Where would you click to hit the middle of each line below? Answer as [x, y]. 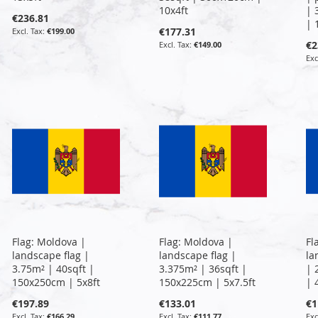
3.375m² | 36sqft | [203, 268]
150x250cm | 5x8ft [56, 282]
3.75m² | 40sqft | [54, 268]
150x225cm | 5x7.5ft [207, 282]
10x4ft [173, 10]
